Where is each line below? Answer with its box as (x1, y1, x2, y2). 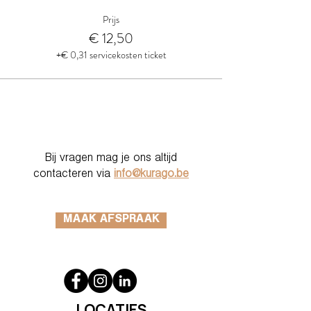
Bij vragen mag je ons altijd (45, 153, 177, 165)
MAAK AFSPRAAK (62, 215, 160, 226)
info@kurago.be (114, 169, 189, 181)
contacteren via (33, 169, 114, 181)
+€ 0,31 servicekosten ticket (56, 48, 167, 62)
